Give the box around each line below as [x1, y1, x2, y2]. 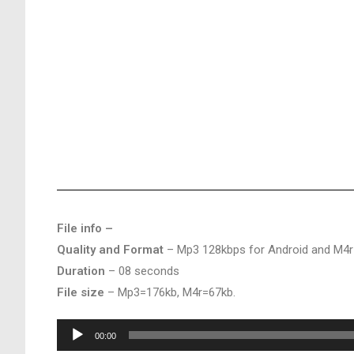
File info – [57, 221, 113, 235]
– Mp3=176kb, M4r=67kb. [104, 285, 235, 299]
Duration [57, 264, 105, 278]
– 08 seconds [105, 264, 179, 278]
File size [57, 285, 104, 299]
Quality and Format [57, 243, 164, 257]
